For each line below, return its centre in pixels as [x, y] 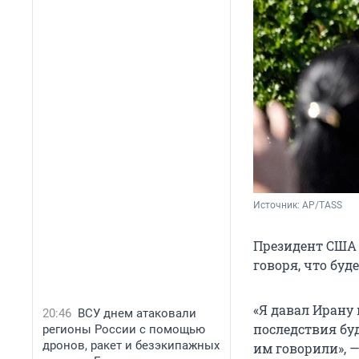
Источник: [278, 206]
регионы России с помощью [124, 329]
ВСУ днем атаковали [137, 313]
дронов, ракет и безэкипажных [131, 345]
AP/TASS [322, 206]
